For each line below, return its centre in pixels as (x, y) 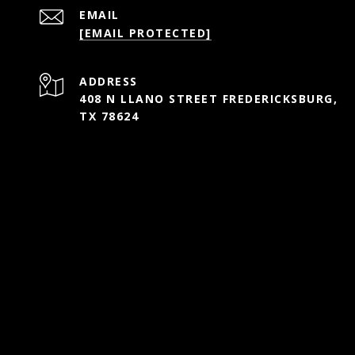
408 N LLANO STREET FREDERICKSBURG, (208, 99)
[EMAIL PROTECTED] (145, 33)
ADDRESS (109, 81)
